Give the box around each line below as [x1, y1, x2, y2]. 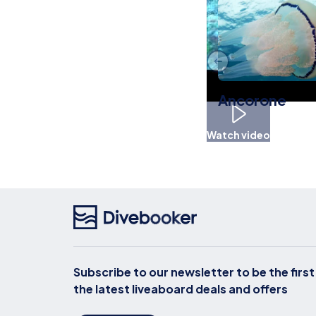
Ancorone [218, 91, 287, 109]
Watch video [207, 128, 271, 141]
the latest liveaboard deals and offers [73, 281, 288, 296]
